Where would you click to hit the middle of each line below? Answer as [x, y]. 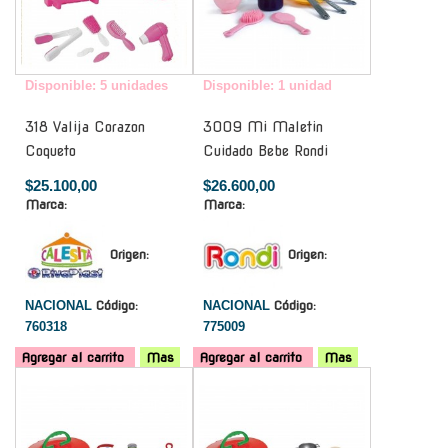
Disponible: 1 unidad [267, 85]
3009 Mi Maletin [263, 126]
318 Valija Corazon [85, 126]
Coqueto [50, 150]
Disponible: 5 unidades [96, 85]
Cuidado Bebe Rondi [265, 150]
